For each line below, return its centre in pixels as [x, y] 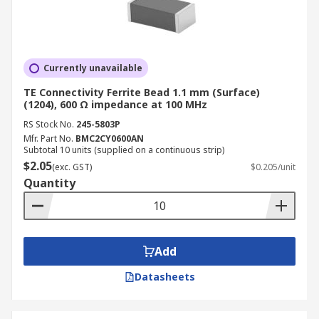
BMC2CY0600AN [110, 138]
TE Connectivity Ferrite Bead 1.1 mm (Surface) [142, 92]
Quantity [49, 183]
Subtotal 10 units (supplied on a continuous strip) [124, 150]
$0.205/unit [273, 167]
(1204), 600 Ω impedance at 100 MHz [115, 104]
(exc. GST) [72, 167]
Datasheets [164, 277]
